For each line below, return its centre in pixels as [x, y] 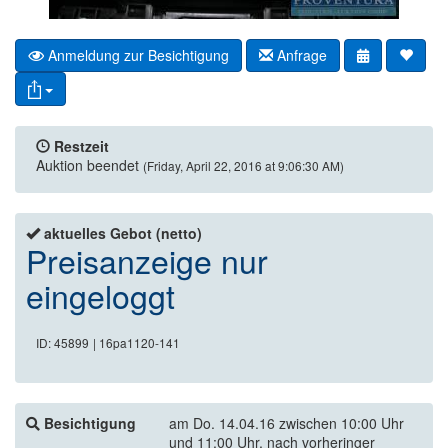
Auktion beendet [87, 165]
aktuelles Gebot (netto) [123, 233]
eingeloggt [100, 295]
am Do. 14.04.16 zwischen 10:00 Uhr [286, 423]
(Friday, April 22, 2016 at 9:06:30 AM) [243, 166]
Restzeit [81, 146]
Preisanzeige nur [147, 260]
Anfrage [300, 55]
